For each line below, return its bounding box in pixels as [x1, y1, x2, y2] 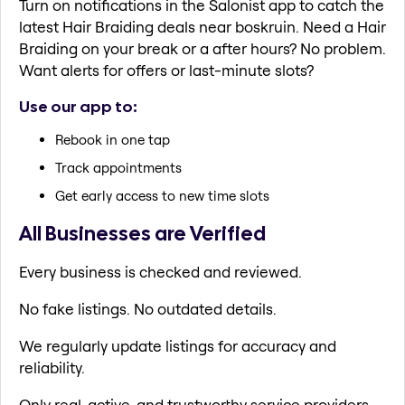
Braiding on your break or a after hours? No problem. [19, 39, 386, 59]
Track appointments [55, 159, 182, 177]
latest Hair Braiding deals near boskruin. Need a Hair [19, 17, 386, 37]
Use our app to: [19, 95, 137, 117]
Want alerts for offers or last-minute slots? [19, 61, 314, 80]
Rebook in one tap [55, 131, 170, 149]
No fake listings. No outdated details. [19, 298, 277, 318]
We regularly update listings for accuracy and [19, 335, 336, 355]
